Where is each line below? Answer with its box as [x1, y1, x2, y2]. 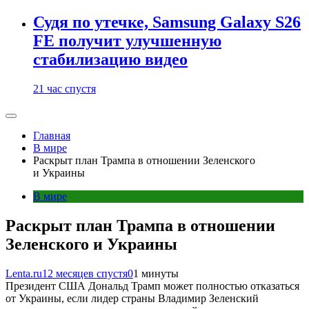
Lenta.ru [6, 267, 42, 279]
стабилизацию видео [33, 50, 188, 69]
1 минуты [133, 267, 179, 279]
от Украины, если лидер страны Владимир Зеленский [6, 292, 259, 304]
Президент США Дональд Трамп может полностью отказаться [6, 279, 299, 292]
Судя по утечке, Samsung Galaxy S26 [33, 13, 301, 32]
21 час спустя [33, 83, 96, 94]
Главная [33, 130, 70, 141]
